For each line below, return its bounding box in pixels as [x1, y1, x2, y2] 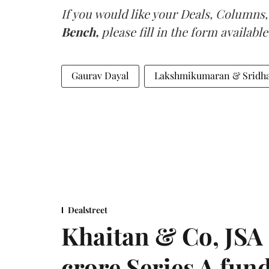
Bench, [61, 23, 101, 40]
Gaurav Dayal [71, 68, 129, 82]
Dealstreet [68, 204, 107, 216]
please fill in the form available [101, 23, 268, 40]
